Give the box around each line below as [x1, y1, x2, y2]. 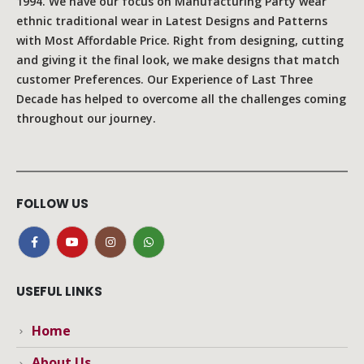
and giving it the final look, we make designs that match [16, 51, 340, 67]
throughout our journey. [16, 110, 156, 126]
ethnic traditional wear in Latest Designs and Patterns [16, 12, 327, 28]
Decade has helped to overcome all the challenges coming [16, 90, 346, 106]
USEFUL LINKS [16, 282, 102, 300]
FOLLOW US [16, 195, 89, 213]
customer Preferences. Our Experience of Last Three [16, 71, 313, 87]
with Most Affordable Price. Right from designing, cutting [16, 32, 344, 48]
